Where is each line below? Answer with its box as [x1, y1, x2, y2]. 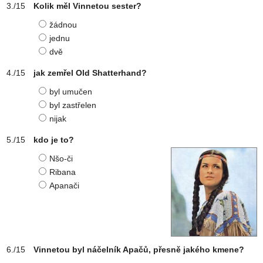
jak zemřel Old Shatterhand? [33, 68, 147, 77]
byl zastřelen [49, 100, 96, 110]
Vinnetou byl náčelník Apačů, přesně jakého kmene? [33, 245, 244, 254]
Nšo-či [49, 154, 73, 163]
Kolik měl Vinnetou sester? [33, 1, 141, 11]
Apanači [49, 181, 79, 190]
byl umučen [49, 87, 92, 96]
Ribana [49, 167, 76, 177]
